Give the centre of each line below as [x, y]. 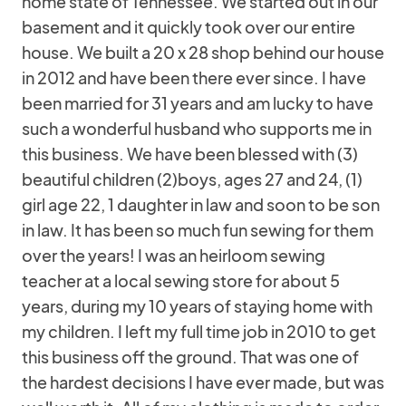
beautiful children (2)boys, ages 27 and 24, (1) [192, 179]
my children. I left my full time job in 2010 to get [199, 331]
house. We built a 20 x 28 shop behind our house [203, 52]
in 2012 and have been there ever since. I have [194, 77]
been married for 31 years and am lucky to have [198, 103]
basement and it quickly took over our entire [188, 27]
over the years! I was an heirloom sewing [174, 255]
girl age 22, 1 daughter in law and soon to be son [201, 204]
